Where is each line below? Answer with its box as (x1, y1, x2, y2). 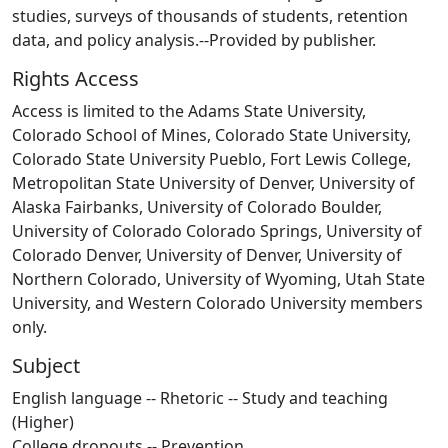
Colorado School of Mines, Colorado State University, (12, 123, 411, 146)
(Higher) (12, 410, 74, 433)
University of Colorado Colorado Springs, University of (12, 219, 422, 242)
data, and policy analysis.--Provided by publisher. (12, 28, 376, 51)
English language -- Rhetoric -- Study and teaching (12, 386, 388, 409)
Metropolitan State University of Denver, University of (12, 171, 415, 194)
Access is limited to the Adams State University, (12, 99, 366, 122)
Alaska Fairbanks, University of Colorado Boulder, (12, 195, 382, 218)
